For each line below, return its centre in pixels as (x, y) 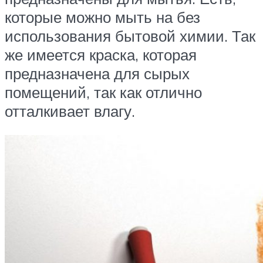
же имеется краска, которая (101, 54)
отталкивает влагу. (70, 111)
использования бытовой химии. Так (130, 36)
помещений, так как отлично (103, 92)
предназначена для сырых (97, 73)
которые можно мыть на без (102, 17)
